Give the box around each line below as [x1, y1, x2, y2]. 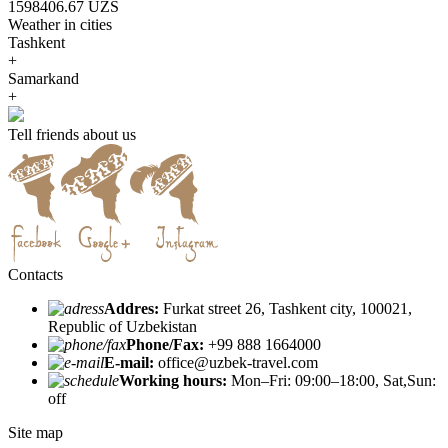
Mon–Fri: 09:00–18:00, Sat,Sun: [227, 371, 436, 389]
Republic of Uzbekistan [48, 317, 197, 335]
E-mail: [104, 353, 154, 371]
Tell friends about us [8, 125, 136, 143]
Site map [8, 423, 63, 441]
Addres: [104, 299, 159, 317]
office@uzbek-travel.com [154, 353, 318, 371]
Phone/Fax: [126, 335, 204, 353]
